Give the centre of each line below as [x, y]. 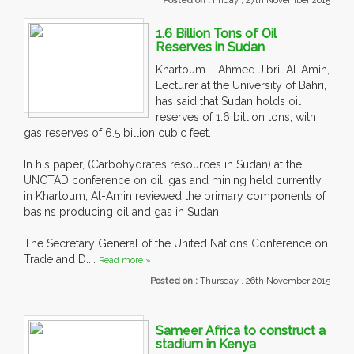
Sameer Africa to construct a [241, 331]
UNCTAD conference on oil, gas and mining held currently [173, 181]
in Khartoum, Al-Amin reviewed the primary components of [175, 196]
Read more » [125, 261]
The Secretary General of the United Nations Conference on [176, 244]
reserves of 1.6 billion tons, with [236, 117]
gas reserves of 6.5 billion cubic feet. [117, 133]
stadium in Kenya [206, 345]
